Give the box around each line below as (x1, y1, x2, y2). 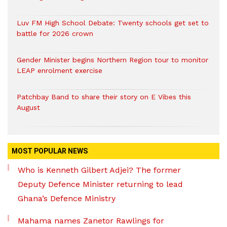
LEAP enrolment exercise (17, 66, 102, 74)
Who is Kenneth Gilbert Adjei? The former (18, 165, 181, 175)
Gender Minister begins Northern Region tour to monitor (17, 56, 208, 64)
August (17, 103, 40, 111)
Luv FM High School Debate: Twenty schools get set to (17, 19, 209, 27)
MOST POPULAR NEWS (12, 147, 88, 155)
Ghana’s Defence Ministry (18, 194, 116, 203)
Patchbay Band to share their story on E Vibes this (17, 93, 191, 101)
